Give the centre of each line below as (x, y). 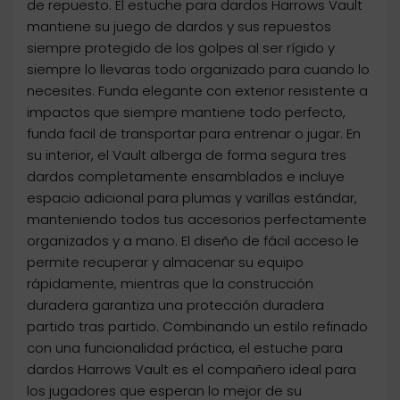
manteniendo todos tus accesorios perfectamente (197, 220)
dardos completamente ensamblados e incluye (186, 177)
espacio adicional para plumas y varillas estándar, (192, 198)
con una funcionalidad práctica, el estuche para (185, 348)
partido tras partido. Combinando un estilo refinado (197, 327)
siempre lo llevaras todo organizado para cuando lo (198, 70)
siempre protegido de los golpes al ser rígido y (181, 48)
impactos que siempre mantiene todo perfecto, (186, 112)
